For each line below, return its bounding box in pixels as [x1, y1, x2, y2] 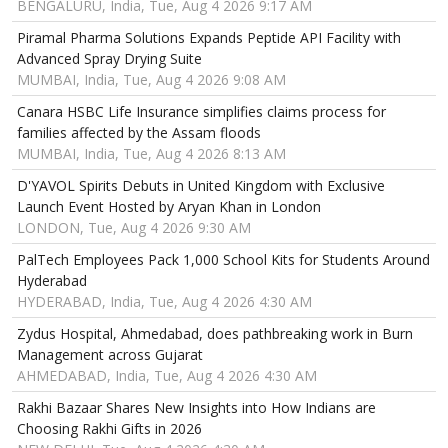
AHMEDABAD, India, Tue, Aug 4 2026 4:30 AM [17, 366, 317, 386]
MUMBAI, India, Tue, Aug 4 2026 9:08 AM [17, 70, 286, 90]
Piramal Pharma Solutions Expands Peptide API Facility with [17, 28, 401, 48]
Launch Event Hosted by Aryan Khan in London [17, 197, 321, 217]
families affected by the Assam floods [17, 123, 261, 143]
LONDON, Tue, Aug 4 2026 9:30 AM [17, 218, 251, 238]
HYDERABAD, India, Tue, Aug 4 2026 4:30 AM [17, 292, 312, 312]
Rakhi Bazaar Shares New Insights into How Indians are [17, 398, 376, 418]
